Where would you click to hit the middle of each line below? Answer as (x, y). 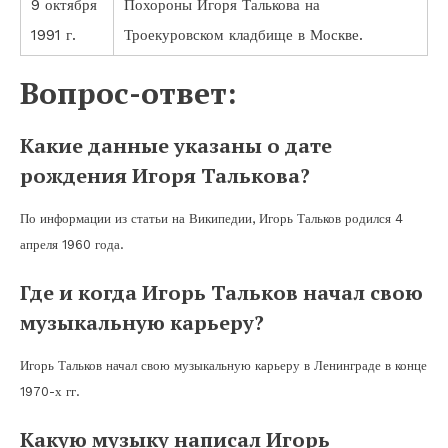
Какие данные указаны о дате (176, 145)
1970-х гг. (50, 391)
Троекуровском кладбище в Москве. (243, 34)
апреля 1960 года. (72, 244)
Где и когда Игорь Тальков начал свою (221, 292)
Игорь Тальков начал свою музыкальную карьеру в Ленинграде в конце (223, 365)
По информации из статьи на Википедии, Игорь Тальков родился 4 (211, 218)
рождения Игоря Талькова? (165, 175)
